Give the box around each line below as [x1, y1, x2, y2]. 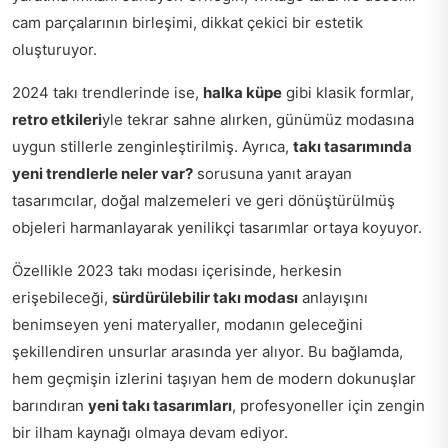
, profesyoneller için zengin [232, 395, 425, 415]
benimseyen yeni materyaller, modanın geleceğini [12, 314, 363, 334]
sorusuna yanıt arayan [193, 163, 352, 183]
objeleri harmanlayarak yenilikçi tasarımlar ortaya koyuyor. [12, 217, 422, 237]
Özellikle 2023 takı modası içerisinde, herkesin [12, 260, 342, 280]
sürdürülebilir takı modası [112, 287, 298, 307]
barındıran [12, 395, 88, 415]
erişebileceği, [12, 287, 112, 307]
